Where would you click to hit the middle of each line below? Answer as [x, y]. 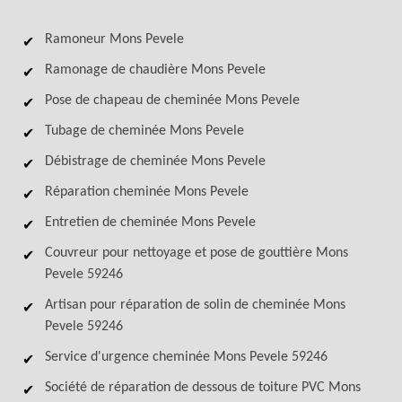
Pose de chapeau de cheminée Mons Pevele [172, 100]
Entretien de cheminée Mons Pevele [150, 223]
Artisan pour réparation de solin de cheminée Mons [195, 305]
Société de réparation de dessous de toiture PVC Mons [203, 388]
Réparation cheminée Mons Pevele [147, 192]
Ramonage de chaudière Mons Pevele [155, 70]
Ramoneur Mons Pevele [114, 39]
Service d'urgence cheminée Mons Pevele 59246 [186, 357]
